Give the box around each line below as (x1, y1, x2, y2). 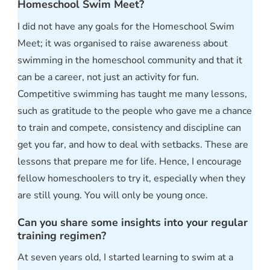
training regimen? (17, 228, 106, 243)
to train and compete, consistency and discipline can (17, 121, 241, 134)
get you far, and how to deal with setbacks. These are (17, 137, 248, 151)
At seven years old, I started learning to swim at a (17, 251, 233, 265)
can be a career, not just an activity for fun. (17, 70, 199, 84)
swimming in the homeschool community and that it (17, 53, 242, 67)
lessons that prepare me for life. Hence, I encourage (17, 154, 242, 168)
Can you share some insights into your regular (17, 215, 248, 230)
